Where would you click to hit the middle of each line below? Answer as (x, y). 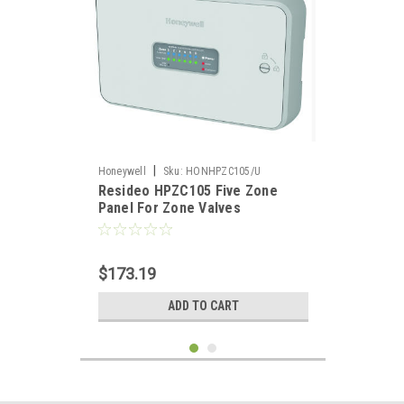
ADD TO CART (203, 306)
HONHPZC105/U (223, 171)
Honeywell (122, 171)
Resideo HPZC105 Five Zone (188, 191)
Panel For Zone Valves (169, 208)
